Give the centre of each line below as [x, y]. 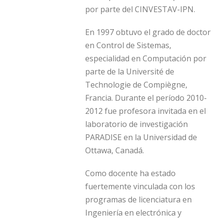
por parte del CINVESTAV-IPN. [140, 9]
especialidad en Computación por [146, 59]
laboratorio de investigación [136, 124]
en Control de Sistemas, [128, 45]
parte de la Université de [130, 72]
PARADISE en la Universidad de [141, 137]
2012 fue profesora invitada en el [145, 111]
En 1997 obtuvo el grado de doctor [148, 32]
